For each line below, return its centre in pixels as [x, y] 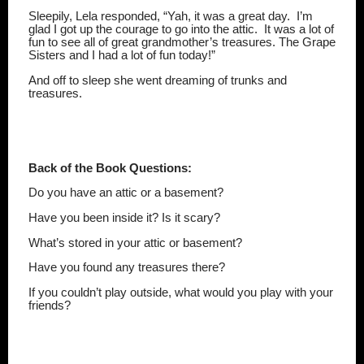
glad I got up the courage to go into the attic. [143, 30]
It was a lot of [299, 30]
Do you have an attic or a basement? [126, 193]
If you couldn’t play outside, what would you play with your [181, 293]
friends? [50, 306]
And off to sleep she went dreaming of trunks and [158, 80]
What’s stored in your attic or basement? [135, 243]
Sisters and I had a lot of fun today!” [122, 56]
